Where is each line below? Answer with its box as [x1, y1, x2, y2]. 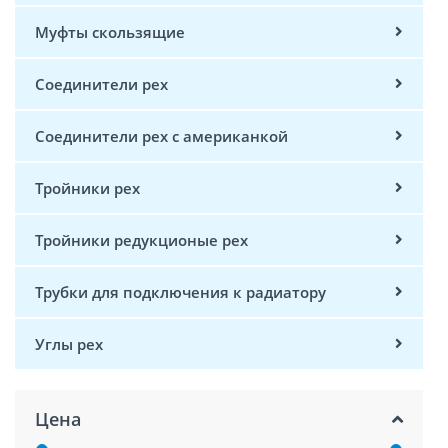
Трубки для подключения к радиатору [35, 282, 326, 303]
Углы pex [35, 334, 103, 355]
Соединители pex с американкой [35, 125, 288, 146]
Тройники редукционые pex [35, 230, 248, 251]
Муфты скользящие [35, 21, 185, 42]
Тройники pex [35, 177, 140, 198]
